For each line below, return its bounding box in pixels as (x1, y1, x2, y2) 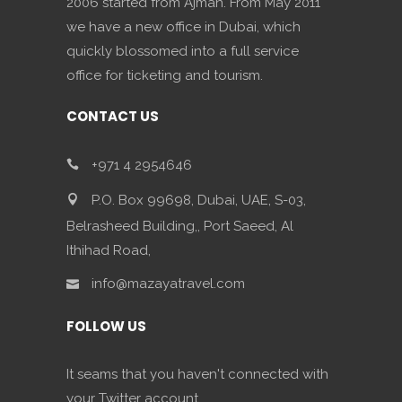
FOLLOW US (66, 317, 146, 336)
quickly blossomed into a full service (66, 43, 299, 59)
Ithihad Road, (66, 242, 151, 258)
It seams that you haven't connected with (66, 366, 328, 382)
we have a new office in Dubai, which (66, 19, 301, 35)
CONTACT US (66, 107, 159, 126)
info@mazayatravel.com (88, 275, 245, 292)
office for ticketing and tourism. (66, 67, 263, 83)
